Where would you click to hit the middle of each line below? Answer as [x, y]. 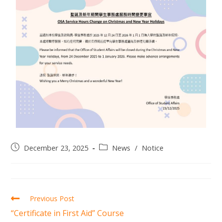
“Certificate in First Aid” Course [68, 213]
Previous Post [52, 198]
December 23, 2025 [56, 148]
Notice [153, 148]
